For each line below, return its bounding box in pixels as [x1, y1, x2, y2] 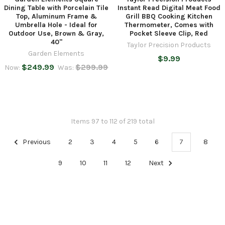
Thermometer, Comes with [124, 20, 213, 29]
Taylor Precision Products [127, 40, 211, 49]
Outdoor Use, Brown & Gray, [9, 29, 104, 38]
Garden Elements [28, 49, 84, 58]
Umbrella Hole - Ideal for [15, 20, 97, 29]
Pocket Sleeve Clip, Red [130, 29, 208, 38]
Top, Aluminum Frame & [16, 12, 97, 21]
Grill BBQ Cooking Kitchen [125, 12, 212, 21]
